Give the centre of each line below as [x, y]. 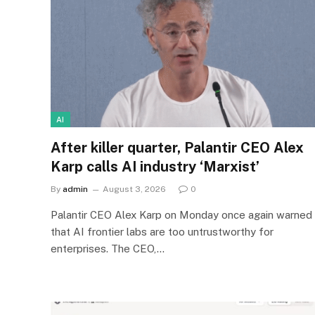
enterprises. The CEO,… [108, 248]
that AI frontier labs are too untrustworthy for [162, 231]
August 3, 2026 [134, 189]
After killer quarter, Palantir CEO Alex [177, 147]
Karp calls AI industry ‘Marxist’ [155, 166]
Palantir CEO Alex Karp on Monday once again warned [181, 214]
